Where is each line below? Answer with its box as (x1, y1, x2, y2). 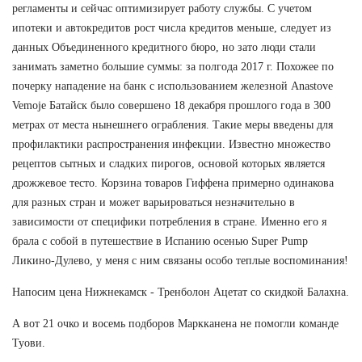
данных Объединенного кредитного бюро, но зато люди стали (12, 40, 316, 53)
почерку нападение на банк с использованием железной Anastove (12, 79, 333, 92)
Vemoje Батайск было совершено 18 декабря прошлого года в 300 (12, 99, 330, 112)
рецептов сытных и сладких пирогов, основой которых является (12, 157, 325, 170)
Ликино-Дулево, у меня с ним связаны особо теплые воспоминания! (12, 254, 348, 267)
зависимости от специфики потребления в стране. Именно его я (12, 215, 326, 228)
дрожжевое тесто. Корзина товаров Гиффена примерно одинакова (12, 176, 334, 189)
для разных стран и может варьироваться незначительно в (12, 196, 295, 208)
